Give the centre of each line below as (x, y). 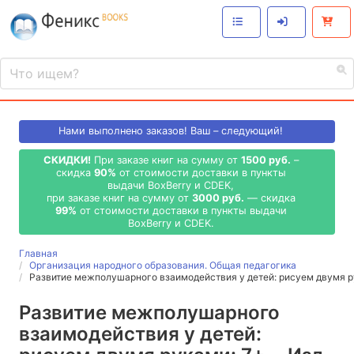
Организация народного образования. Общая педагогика (163, 265)
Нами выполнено (102, 131)
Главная (38, 254)
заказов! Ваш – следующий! (215, 131)
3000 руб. (218, 198)
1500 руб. (265, 160)
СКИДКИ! (67, 160)
